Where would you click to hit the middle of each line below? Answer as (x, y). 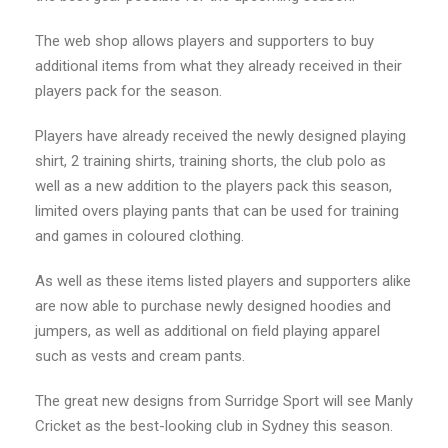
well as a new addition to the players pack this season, (213, 186)
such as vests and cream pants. (140, 356)
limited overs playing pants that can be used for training (217, 211)
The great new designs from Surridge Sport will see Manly (224, 401)
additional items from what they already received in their (218, 66)
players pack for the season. (128, 91)
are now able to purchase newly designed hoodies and (213, 306)
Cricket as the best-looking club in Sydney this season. (214, 426)
